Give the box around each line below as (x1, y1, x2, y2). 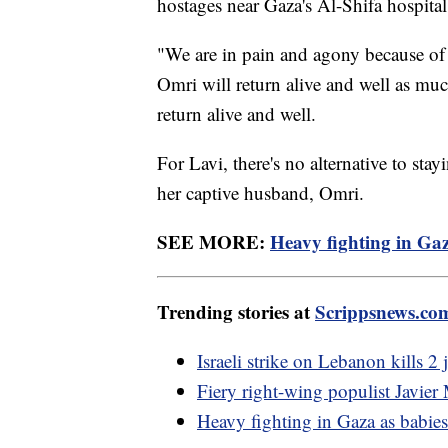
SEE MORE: (157, 227, 270, 255)
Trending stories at (157, 297, 315, 325)
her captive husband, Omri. (157, 179, 364, 205)
